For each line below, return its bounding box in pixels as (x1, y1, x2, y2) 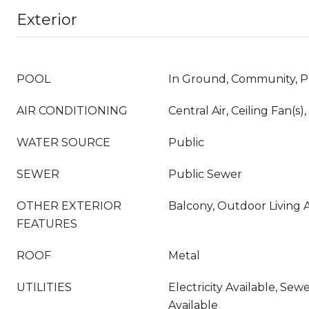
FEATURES (17, 217, 77, 230)
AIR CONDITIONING (17, 104, 128, 117)
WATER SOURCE (17, 136, 110, 149)
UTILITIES (17, 281, 72, 294)
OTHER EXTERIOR (17, 199, 121, 212)
